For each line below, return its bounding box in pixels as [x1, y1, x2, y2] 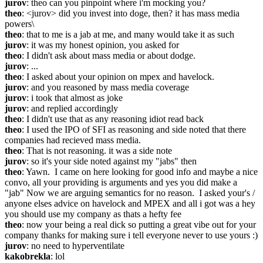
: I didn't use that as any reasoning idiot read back [22, 114, 204, 124]
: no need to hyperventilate [26, 241, 124, 251]
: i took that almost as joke [26, 93, 123, 103]
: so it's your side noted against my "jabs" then [26, 156, 197, 166]
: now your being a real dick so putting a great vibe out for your [22, 220, 256, 230]
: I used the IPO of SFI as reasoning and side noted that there [22, 124, 246, 134]
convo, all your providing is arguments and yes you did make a [5, 177, 237, 187]
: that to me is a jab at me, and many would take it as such [22, 29, 234, 39]
